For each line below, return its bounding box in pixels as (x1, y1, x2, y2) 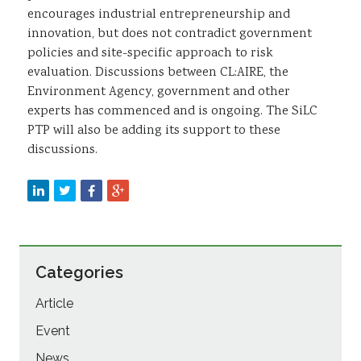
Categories (35, 262, 123, 282)
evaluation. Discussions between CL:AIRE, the (27, 63, 288, 82)
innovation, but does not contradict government (27, 24, 312, 44)
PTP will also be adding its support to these (27, 121, 280, 140)
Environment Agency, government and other (27, 82, 290, 102)
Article (35, 295, 73, 311)
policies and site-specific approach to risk (27, 44, 273, 63)
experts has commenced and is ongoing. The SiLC (27, 102, 317, 121)
